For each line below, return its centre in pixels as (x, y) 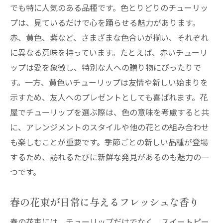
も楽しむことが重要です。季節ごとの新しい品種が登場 (109, 142)
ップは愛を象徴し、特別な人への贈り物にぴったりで (106, 67)
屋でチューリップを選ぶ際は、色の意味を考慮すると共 (110, 112)
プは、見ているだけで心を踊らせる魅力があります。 (105, 22)
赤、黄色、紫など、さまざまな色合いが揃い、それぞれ (109, 37)
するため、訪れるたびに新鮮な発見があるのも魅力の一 (110, 157)
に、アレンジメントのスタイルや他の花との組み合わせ (110, 127)
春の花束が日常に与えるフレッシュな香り (105, 202)
